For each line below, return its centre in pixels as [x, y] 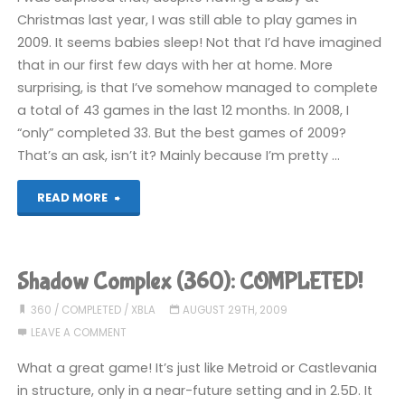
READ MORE [72, 198]
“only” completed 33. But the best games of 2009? [182, 132]
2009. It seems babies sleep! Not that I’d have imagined [200, 42]
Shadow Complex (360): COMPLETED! [190, 283]
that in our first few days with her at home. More [175, 65]
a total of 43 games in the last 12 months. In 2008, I [184, 110]
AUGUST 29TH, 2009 [235, 311]
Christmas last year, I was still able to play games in [188, 19]
